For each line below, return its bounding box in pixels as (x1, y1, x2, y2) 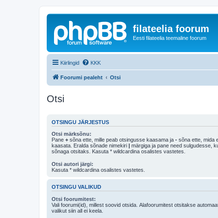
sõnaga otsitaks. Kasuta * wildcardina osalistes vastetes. (52, 148, 185, 154)
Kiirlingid (60, 59, 79, 66)
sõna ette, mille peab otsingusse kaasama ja (68, 137, 175, 143)
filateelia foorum (133, 23, 209, 34)
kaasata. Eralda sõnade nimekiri (52, 143, 128, 148)
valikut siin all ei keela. (52, 207, 103, 214)
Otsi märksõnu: (52, 131, 91, 137)
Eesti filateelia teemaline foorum (133, 35, 206, 41)
